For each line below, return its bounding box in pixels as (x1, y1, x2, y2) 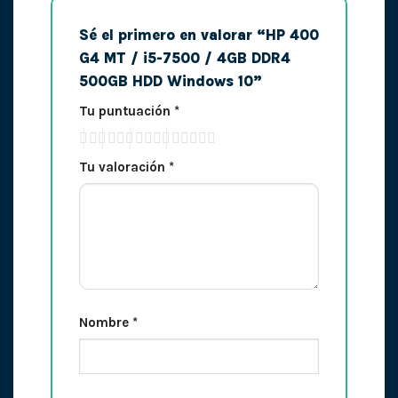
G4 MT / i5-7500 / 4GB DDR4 (78, 49, 291, 67)
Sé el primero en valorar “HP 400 (78, 26, 319, 44)
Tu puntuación (78, 102, 174, 119)
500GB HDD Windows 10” (78, 72, 267, 90)
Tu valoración (78, 159, 169, 176)
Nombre (78, 314, 132, 330)
